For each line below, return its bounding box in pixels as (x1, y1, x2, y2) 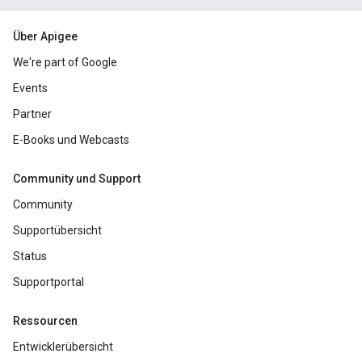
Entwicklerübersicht (13, 340, 113, 353)
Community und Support (13, 172, 141, 185)
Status (13, 250, 47, 263)
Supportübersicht (13, 224, 102, 237)
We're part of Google (13, 56, 117, 69)
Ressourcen (13, 314, 78, 327)
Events (13, 82, 48, 95)
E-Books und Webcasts (13, 133, 129, 146)
